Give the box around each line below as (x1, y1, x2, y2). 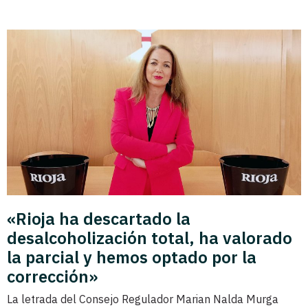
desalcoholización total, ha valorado (7, 226, 292, 249)
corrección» (7, 265, 98, 287)
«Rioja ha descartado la (7, 207, 190, 230)
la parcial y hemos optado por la (7, 245, 256, 268)
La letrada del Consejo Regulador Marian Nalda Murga (7, 291, 278, 306)
